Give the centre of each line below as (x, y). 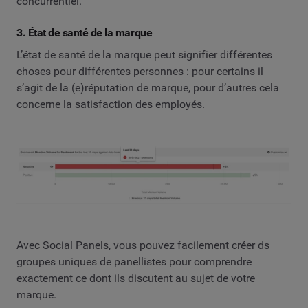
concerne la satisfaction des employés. (111, 104)
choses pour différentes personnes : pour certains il (140, 71)
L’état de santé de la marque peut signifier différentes (144, 54)
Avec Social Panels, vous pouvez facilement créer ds (143, 245)
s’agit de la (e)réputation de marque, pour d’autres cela (148, 87)
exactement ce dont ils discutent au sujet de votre (136, 278)
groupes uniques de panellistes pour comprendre (134, 261)
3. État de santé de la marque (85, 33)
